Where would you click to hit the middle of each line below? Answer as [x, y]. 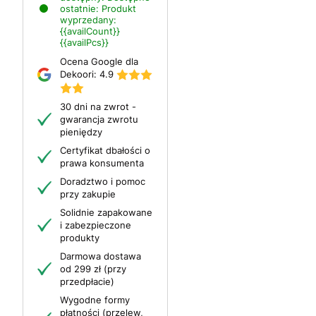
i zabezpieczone [96, 225]
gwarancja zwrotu [99, 119]
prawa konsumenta [102, 163]
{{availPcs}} [84, 42]
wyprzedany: [88, 19]
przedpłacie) [87, 281]
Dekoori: [80, 74]
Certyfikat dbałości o [105, 150]
